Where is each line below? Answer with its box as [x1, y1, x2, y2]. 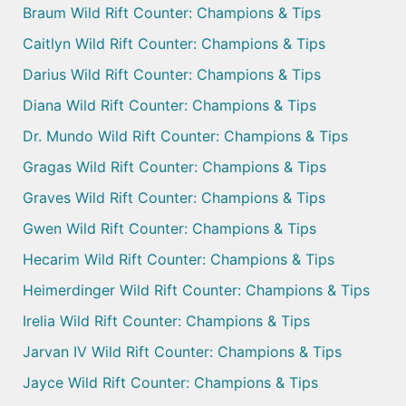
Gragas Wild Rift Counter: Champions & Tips [23, 158, 326, 177]
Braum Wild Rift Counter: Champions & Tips [23, 4, 321, 23]
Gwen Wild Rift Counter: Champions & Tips [23, 219, 316, 238]
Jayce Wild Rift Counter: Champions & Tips [23, 373, 318, 392]
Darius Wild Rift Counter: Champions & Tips [23, 65, 321, 84]
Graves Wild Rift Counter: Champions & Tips [23, 188, 325, 208]
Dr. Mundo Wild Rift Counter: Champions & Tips [23, 127, 348, 146]
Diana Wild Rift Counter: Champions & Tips [23, 96, 316, 115]
